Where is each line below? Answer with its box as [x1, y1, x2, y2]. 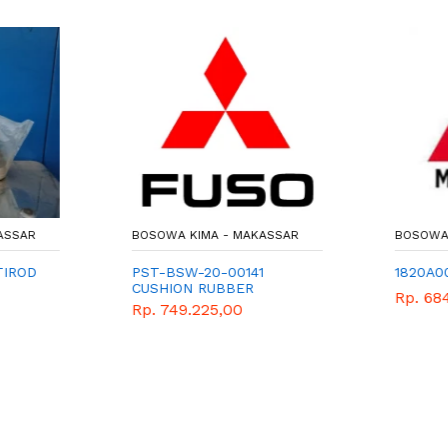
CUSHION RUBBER [128, 279, 251, 296]
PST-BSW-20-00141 [128, 263, 261, 280]
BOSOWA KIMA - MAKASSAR [128, 227, 296, 242]
